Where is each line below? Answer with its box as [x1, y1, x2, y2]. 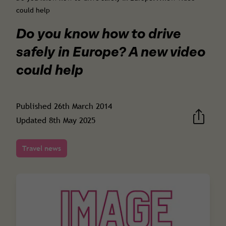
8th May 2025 [49, 115, 95, 126]
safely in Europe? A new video [16, 42, 205, 61]
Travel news [22, 144, 61, 153]
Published [16, 100, 54, 112]
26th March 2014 [54, 100, 112, 112]
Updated [16, 115, 49, 126]
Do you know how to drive [16, 24, 181, 42]
